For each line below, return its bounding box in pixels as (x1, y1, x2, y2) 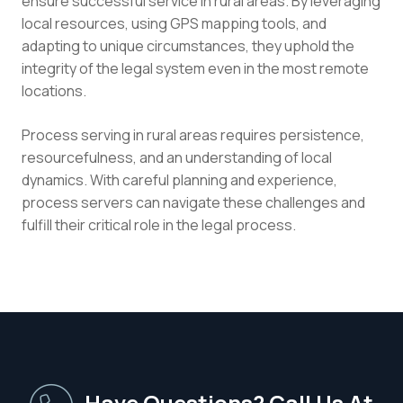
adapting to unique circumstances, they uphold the (22, 35, 354, 56)
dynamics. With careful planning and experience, (22, 169, 337, 190)
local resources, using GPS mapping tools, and (22, 13, 327, 33)
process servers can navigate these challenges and (22, 192, 365, 212)
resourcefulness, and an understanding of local (22, 147, 332, 167)
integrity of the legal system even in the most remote (22, 58, 369, 78)
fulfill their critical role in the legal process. (22, 214, 296, 235)
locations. (22, 80, 86, 101)
